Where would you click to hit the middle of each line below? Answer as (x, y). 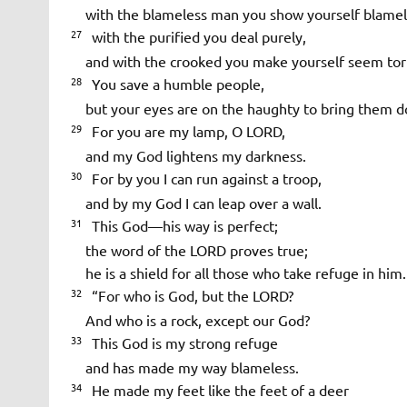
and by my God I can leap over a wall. (196, 202)
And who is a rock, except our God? (190, 319)
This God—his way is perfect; (181, 225)
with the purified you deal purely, (195, 36)
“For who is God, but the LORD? (189, 295)
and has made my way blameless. (184, 367)
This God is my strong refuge (181, 342)
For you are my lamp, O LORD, (184, 130)
